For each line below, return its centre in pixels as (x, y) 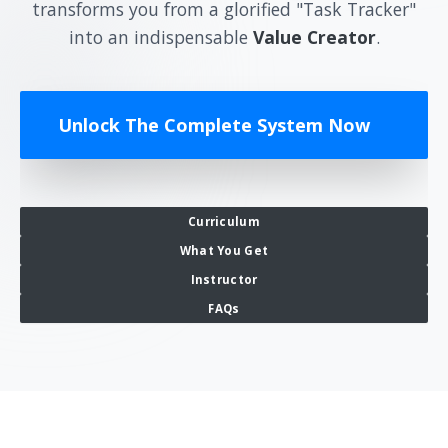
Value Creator (314, 36)
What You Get (224, 250)
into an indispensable (160, 36)
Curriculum (224, 221)
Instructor (224, 279)
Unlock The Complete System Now (214, 124)
